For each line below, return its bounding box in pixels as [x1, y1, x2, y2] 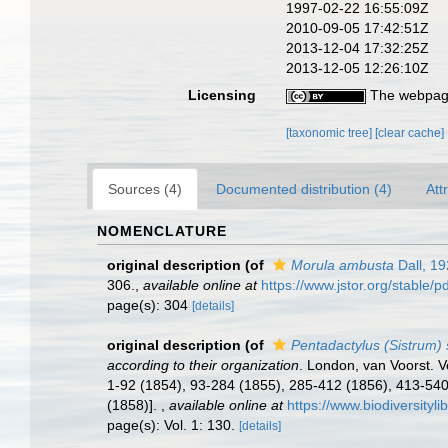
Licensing [188, 87, 257, 103]
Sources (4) [108, 181, 182, 197]
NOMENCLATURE [97, 223, 227, 239]
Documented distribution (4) [216, 181, 392, 197]
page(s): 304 [107, 297, 192, 313]
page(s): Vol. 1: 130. [107, 417, 239, 433]
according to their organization [107, 357, 299, 373]
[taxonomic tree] [286, 126, 376, 140]
